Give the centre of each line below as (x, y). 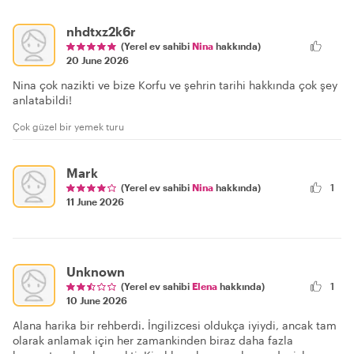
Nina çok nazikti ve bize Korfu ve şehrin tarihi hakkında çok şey (175, 85)
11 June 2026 (95, 201)
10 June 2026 (97, 300)
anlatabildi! (42, 100)
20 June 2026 (98, 60)
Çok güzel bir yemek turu (68, 126)
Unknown (96, 271)
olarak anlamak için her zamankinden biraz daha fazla (153, 340)
